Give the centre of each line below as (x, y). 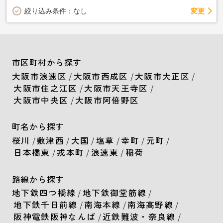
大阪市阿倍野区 (107, 100)
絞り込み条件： (49, 11)
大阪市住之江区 (46, 88)
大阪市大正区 (163, 76)
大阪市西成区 (101, 76)
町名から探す (38, 127)
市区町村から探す (47, 62)
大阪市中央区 (41, 100)
